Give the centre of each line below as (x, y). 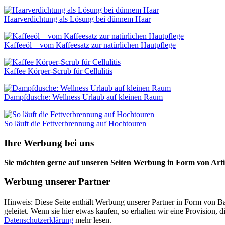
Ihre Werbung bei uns (49, 143)
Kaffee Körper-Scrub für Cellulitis (58, 71)
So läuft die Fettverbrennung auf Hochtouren (75, 124)
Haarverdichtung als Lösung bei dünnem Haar (77, 19)
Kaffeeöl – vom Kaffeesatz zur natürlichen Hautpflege (90, 45)
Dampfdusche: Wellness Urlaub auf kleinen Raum (83, 97)
